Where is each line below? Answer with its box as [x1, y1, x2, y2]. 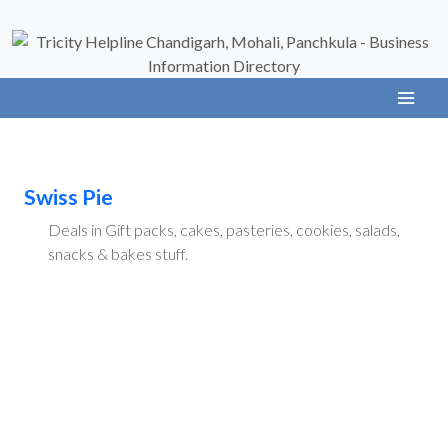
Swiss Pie [24, 184, 113, 210]
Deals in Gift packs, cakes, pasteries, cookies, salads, [48, 220, 400, 239]
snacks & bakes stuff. [48, 244, 188, 263]
